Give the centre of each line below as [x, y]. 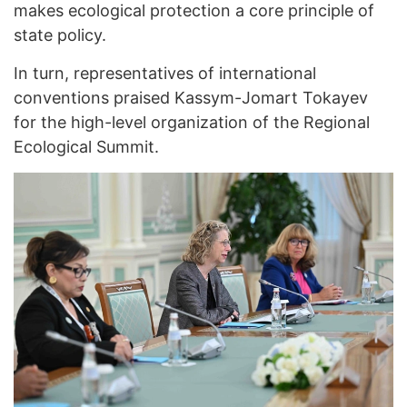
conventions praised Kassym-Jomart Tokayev [191, 98]
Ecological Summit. [86, 147]
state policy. [60, 35]
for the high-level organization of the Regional [192, 123]
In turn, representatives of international [165, 74]
